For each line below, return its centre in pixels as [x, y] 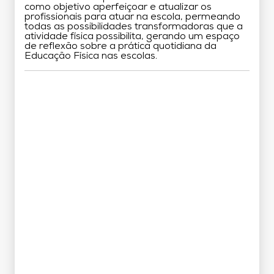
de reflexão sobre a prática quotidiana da [120, 46]
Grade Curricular [137, 91]
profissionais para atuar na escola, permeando [132, 17]
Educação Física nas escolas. [91, 56]
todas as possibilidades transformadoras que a [134, 27]
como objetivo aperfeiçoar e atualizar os [118, 7]
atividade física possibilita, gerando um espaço [132, 36]
